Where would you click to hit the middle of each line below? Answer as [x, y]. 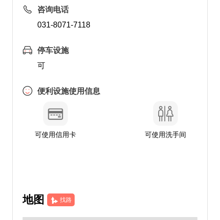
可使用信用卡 [55, 135]
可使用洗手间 [166, 135]
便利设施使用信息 [69, 91]
